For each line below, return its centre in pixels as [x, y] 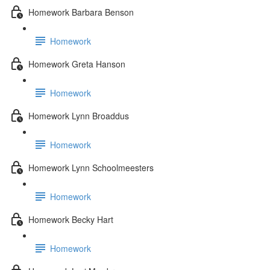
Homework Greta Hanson [77, 64]
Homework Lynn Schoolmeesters [91, 167]
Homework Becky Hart [71, 219]
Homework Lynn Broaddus [79, 115]
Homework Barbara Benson [81, 12]
